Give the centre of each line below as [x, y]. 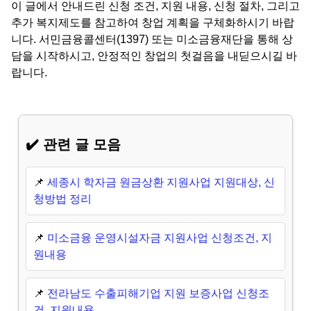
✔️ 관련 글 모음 [73, 144]
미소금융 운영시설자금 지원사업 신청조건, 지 [159, 237]
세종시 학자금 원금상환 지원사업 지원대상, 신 [161, 182]
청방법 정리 [62, 199]
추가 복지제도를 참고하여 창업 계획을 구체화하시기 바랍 [153, 22]
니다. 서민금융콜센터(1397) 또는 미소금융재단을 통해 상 [152, 39]
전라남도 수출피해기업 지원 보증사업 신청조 [158, 293]
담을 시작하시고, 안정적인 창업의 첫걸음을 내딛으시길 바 [154, 56]
